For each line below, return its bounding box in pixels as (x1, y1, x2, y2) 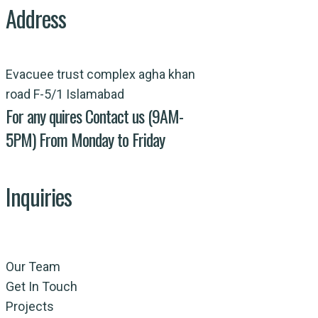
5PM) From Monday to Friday (6, 126, 165, 152)
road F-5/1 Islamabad (6, 86, 124, 102)
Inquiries (6, 180, 72, 214)
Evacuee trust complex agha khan (6, 66, 195, 82)
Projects (6, 298, 54, 314)
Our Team (6, 258, 60, 274)
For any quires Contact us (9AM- (6, 102, 183, 128)
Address (6, 1, 66, 35)
